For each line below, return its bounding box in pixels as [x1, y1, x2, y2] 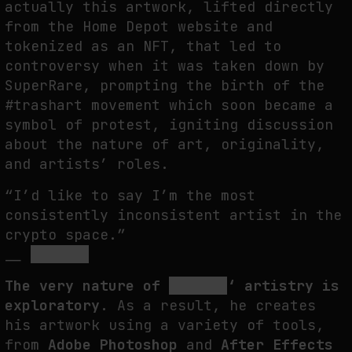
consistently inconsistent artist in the [5, 205, 342, 224]
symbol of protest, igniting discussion [5, 115, 333, 134]
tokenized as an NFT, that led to [5, 36, 281, 55]
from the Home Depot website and [5, 16, 273, 35]
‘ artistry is [227, 277, 340, 295]
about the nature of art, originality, [5, 134, 324, 153]
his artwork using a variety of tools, [5, 316, 324, 335]
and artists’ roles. [5, 154, 169, 173]
